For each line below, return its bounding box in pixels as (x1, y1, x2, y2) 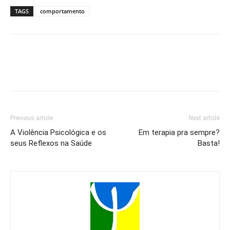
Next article (189, 114, 220, 122)
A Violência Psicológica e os (10, 128, 106, 138)
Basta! (198, 139, 220, 148)
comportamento (40, 7, 85, 15)
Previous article (10, 114, 53, 122)
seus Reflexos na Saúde (10, 139, 92, 148)
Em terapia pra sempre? (139, 128, 220, 138)
